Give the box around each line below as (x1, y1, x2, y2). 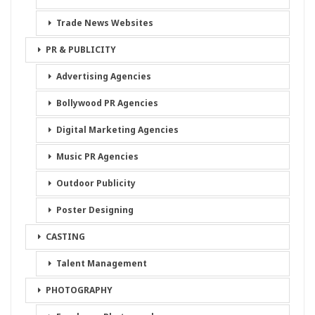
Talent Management (56, 257, 147, 269)
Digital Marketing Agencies (56, 124, 179, 136)
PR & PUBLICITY (46, 44, 116, 56)
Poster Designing (56, 204, 134, 216)
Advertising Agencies (56, 70, 151, 82)
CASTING (46, 231, 85, 243)
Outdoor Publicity (56, 177, 136, 189)
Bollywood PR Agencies (56, 97, 158, 109)
